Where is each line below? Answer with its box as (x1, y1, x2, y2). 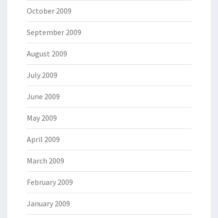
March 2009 (27, 156, 64, 166)
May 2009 (27, 113, 57, 123)
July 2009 (27, 70, 57, 80)
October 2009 (27, 6, 72, 16)
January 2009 (27, 199, 70, 209)
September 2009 (27, 27, 81, 37)
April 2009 (27, 134, 60, 145)
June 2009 (27, 91, 60, 102)
